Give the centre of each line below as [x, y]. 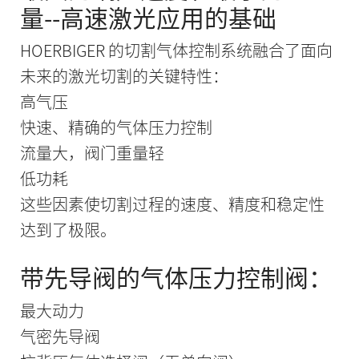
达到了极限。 [68, 230]
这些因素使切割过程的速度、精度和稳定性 [172, 204]
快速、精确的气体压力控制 [116, 127]
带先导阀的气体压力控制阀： [176, 277]
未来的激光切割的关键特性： [124, 76]
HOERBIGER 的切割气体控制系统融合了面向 [176, 50]
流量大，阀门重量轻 [92, 153]
